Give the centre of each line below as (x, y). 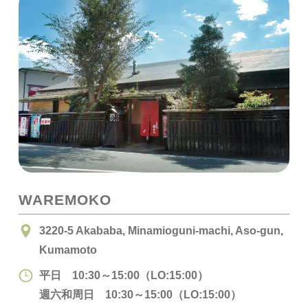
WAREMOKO (65, 199)
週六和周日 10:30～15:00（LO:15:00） (140, 295)
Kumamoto (68, 250)
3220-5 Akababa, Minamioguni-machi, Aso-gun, (161, 231)
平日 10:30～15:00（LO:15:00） (123, 275)
